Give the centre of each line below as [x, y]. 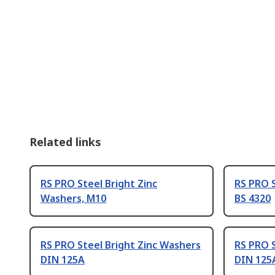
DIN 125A [63, 259]
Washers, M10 [73, 198]
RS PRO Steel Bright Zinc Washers [121, 245]
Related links [65, 141]
